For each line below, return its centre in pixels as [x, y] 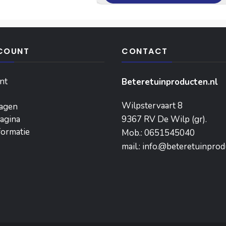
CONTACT [145, 51]
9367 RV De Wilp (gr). [164, 119]
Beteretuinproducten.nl [170, 82]
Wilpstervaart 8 [152, 105]
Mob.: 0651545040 [158, 133]
